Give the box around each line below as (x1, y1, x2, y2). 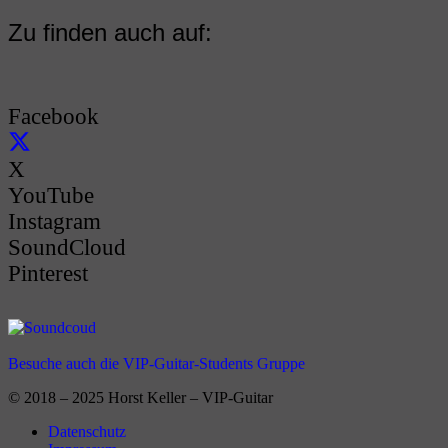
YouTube (8, 183, 94, 209)
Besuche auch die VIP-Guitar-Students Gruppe (8, 355, 305, 373)
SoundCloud (8, 235, 126, 261)
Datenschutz (48, 423, 126, 441)
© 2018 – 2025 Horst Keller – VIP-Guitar (8, 389, 273, 407)
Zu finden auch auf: (8, 19, 212, 47)
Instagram (8, 209, 101, 235)
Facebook (8, 104, 99, 130)
